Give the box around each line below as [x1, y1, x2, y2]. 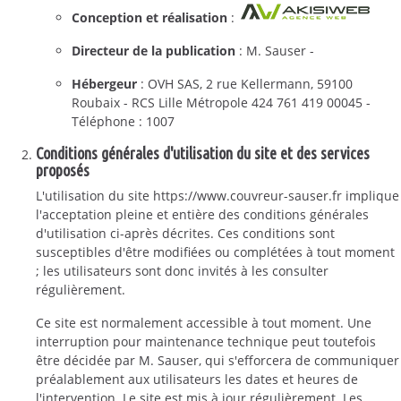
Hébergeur [72, 75, 137, 92]
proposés [36, 161, 90, 179]
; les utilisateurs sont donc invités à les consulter [36, 262, 328, 279]
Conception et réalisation [72, 9, 227, 26]
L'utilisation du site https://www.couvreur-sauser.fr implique [36, 187, 399, 204]
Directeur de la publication [72, 42, 235, 59]
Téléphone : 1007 [72, 113, 175, 130]
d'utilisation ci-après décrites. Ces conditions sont [36, 225, 335, 242]
